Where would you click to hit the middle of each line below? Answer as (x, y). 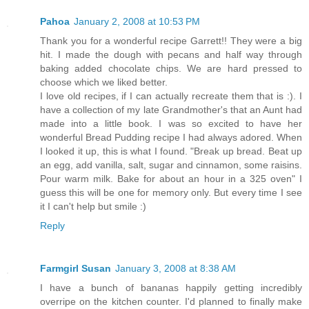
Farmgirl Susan (76, 269)
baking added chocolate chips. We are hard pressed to (171, 69)
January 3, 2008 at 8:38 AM (176, 269)
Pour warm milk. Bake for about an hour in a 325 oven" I (171, 179)
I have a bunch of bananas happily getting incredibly (171, 288)
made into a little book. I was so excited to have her (171, 124)
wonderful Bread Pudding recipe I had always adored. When (171, 138)
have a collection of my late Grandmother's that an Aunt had (171, 110)
